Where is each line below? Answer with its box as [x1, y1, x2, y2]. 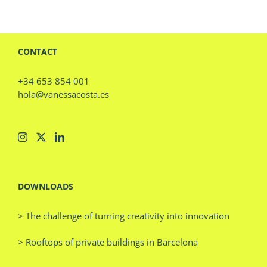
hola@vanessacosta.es [18, 88, 109, 101]
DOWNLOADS [18, 181, 73, 193]
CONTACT [18, 46, 57, 58]
